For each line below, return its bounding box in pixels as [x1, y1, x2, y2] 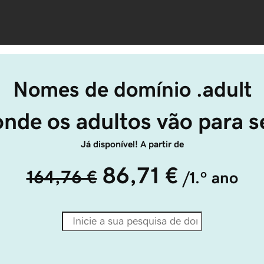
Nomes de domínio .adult [12, 78, 252, 100]
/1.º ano [182, 170, 238, 186]
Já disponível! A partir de [80, 139, 184, 148]
